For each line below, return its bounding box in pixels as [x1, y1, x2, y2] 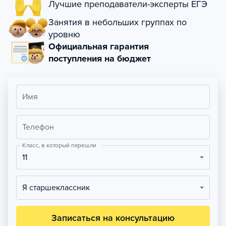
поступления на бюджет [48, 53, 151, 64]
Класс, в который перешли [22, 141, 96, 149]
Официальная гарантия [48, 41, 149, 52]
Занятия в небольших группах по [48, 17, 187, 28]
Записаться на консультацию [51, 212, 175, 223]
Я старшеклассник [27, 183, 90, 193]
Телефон [22, 122, 54, 132]
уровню [48, 29, 80, 40]
